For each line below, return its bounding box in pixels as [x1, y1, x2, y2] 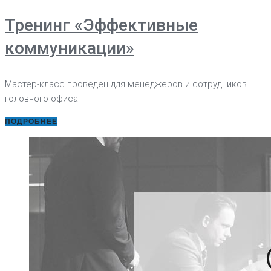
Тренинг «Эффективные [5, 15, 198, 35]
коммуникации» [5, 38, 134, 58]
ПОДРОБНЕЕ [5, 117, 57, 126]
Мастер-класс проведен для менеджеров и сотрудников [5, 78, 247, 90]
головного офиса [5, 93, 78, 104]
